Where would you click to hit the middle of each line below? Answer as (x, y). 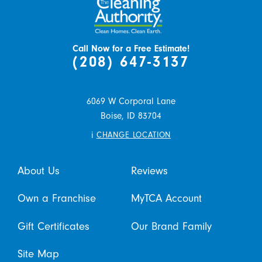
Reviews (149, 171)
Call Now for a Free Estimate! (131, 48)
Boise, (112, 116)
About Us (38, 171)
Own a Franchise (56, 199)
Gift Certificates (53, 226)
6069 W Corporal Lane (131, 101)
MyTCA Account (166, 199)
